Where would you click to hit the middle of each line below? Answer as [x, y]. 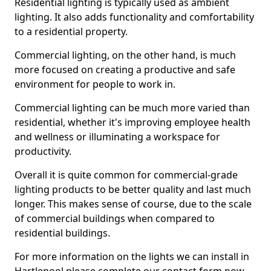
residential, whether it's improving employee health [132, 122]
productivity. [43, 151]
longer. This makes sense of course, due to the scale [133, 204]
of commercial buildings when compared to [115, 218]
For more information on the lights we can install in [132, 256]
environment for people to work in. [95, 84]
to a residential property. [71, 31]
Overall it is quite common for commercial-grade [126, 175]
